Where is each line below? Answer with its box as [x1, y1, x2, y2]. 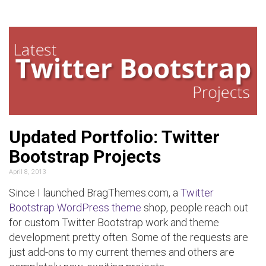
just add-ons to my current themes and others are [9, 245, 235, 258]
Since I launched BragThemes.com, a [9, 186, 180, 199]
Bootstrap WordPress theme [9, 201, 141, 214]
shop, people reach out [141, 201, 248, 214]
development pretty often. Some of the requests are [9, 230, 248, 243]
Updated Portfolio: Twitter [9, 126, 220, 147]
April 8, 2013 [9, 167, 46, 176]
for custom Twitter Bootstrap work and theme [9, 216, 219, 229]
